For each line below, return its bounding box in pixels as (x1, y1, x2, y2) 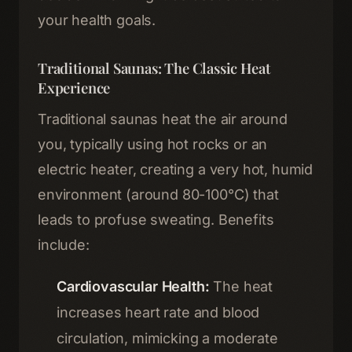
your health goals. (38, 12, 156, 28)
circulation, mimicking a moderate (57, 330, 278, 346)
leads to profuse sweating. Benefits (38, 211, 274, 228)
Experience (38, 78, 111, 97)
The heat (209, 278, 273, 295)
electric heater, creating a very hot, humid (38, 161, 313, 178)
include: (38, 236, 90, 253)
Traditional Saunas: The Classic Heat (38, 58, 270, 78)
